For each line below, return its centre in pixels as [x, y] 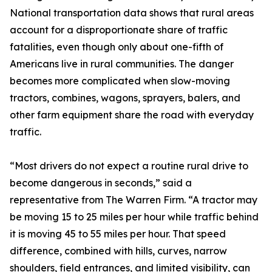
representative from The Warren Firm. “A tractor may [134, 200]
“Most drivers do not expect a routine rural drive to [129, 166]
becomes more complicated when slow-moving [120, 81]
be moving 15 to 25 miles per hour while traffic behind [134, 217]
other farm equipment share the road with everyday [132, 115]
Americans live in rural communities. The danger [122, 64]
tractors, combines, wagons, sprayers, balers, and [125, 98]
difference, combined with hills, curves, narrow [118, 251]
